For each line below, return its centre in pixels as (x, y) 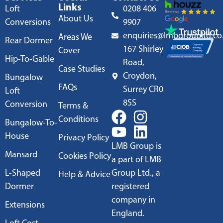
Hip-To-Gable (30, 59)
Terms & (73, 106)
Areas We (75, 37)
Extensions (25, 205)
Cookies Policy (85, 156)
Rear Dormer (29, 41)
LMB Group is (136, 146)
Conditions (78, 119)
